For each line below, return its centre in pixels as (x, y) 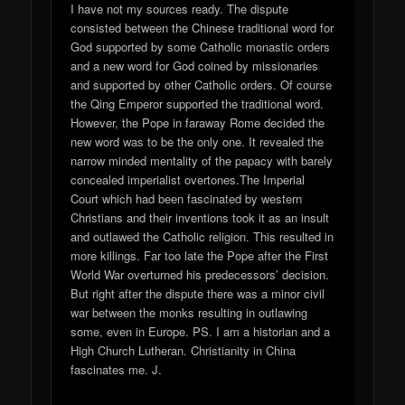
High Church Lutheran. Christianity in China (184, 351)
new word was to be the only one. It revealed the (198, 142)
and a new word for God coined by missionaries (195, 66)
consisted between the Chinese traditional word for (202, 28)
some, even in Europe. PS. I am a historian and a (201, 332)
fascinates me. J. (117, 370)
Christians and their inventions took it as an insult (200, 218)
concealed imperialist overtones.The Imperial (188, 180)
